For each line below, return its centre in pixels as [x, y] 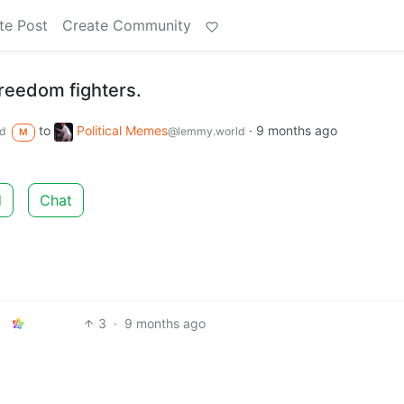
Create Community [127, 25]
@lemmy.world [206, 131]
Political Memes [122, 130]
